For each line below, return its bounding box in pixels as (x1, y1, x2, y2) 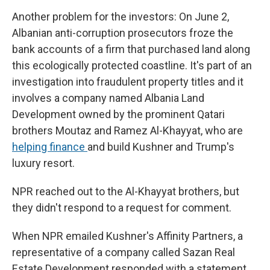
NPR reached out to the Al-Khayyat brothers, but (12, 185, 239, 198)
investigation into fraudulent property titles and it (12, 75, 243, 89)
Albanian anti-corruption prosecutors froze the (12, 27, 233, 40)
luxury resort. (12, 157, 75, 170)
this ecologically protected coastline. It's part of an (12, 59, 252, 72)
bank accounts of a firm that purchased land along (12, 43, 250, 56)
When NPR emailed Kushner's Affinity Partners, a (12, 230, 243, 243)
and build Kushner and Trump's (87, 140, 234, 154)
